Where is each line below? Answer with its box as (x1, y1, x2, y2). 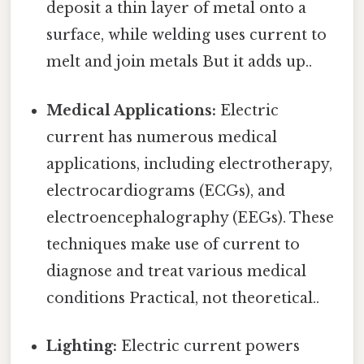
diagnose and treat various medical (46, 262, 307, 280)
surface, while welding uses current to (46, 26, 327, 45)
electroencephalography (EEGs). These (46, 208, 335, 227)
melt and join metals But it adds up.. (46, 53, 313, 71)
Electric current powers (117, 336, 301, 355)
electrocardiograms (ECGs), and (46, 181, 286, 200)
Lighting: (46, 336, 118, 355)
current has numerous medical (46, 128, 278, 146)
